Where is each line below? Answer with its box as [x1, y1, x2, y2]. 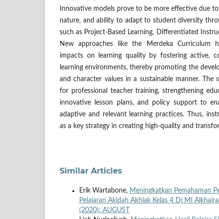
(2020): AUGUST [79, 206, 130, 214]
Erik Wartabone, [79, 187, 130, 194]
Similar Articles [60, 166, 122, 175]
